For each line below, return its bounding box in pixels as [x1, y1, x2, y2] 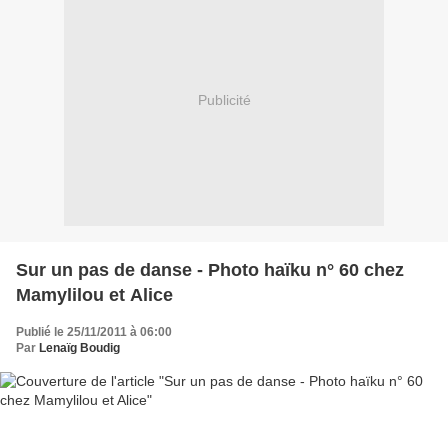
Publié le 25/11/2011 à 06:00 [16, 324, 172, 339]
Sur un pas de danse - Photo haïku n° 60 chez [16, 259, 404, 280]
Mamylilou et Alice [16, 284, 173, 305]
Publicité [197, 92, 251, 109]
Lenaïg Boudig [39, 340, 120, 355]
